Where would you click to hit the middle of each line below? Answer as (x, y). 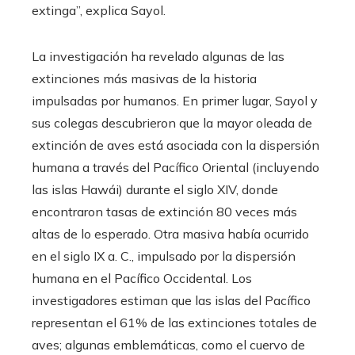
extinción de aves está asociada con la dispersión (176, 145)
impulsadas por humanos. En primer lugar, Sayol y (175, 101)
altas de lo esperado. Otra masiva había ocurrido (170, 234)
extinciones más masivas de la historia (144, 79)
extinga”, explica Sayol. (99, 11)
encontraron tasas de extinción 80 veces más (164, 212)
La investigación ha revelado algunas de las (158, 57)
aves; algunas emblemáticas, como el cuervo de (168, 345)
